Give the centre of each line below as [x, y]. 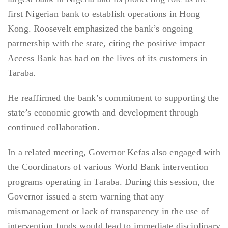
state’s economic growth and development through [103, 113]
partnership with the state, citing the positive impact [106, 44]
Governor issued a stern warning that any [86, 197]
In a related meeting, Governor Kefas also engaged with [114, 152]
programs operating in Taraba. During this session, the [111, 182]
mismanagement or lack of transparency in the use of [108, 211]
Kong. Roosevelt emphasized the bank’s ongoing [101, 29]
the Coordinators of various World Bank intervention [108, 167]
